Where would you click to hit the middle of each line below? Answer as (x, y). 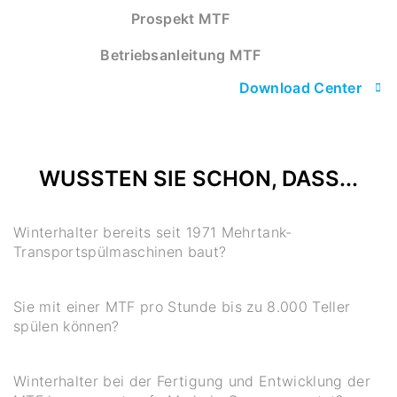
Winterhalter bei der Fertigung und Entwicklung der (192, 381)
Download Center (300, 87)
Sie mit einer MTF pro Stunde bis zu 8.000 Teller (182, 306)
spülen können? (66, 326)
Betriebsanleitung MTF (181, 54)
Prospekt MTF (181, 18)
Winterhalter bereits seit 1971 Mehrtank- (153, 232)
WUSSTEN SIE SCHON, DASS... (198, 178)
